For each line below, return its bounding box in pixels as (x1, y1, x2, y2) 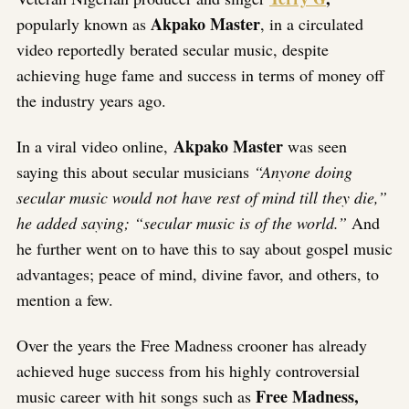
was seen (283, 135, 347, 158)
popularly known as (16, 13, 151, 36)
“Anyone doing (254, 161, 352, 184)
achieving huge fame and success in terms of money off (16, 64, 384, 87)
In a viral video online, (16, 135, 173, 158)
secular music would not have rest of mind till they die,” (16, 186, 387, 209)
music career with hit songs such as (16, 384, 256, 407)
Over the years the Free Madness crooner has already (16, 333, 367, 356)
